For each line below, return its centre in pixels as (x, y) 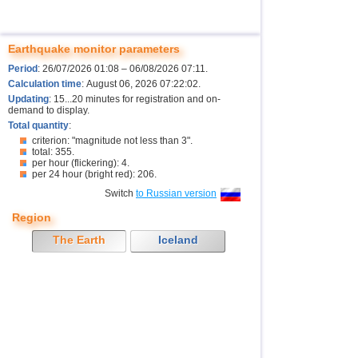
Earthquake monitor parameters (94, 49)
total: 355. (53, 152)
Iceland (178, 239)
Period (23, 69)
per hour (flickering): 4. (81, 163)
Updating (28, 99)
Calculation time (45, 84)
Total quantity (38, 125)
